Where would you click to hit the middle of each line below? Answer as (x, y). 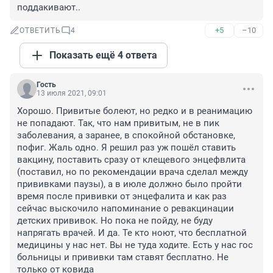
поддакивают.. (49, 8)
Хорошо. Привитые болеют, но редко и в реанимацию (135, 111)
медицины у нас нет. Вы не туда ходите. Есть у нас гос (135, 245)
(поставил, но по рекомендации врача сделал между (133, 172)
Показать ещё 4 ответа (103, 55)
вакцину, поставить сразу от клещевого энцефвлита (131, 160)
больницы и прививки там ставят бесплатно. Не (123, 257)
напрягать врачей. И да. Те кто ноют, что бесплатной (132, 233)
